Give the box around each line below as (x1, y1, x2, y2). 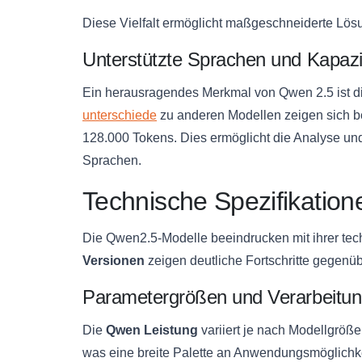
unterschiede (82, 107, 157, 122)
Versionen (82, 253, 145, 267)
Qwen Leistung (106, 322, 198, 337)
